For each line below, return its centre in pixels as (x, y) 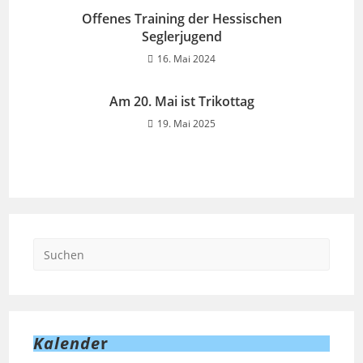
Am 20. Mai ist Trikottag (181, 101)
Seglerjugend (181, 36)
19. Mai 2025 (186, 124)
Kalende (67, 343)
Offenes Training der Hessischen (181, 19)
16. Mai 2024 (186, 59)
